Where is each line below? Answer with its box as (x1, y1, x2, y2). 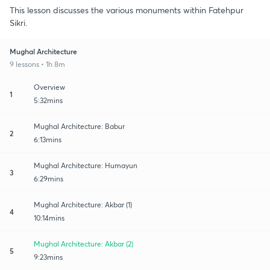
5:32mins (34, 95, 63, 105)
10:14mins (34, 213, 64, 222)
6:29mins (34, 174, 63, 183)
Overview (34, 82, 65, 92)
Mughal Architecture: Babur (34, 121, 125, 131)
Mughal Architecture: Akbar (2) (34, 239, 133, 248)
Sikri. (10, 16, 27, 28)
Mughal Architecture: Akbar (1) (34, 199, 132, 209)
